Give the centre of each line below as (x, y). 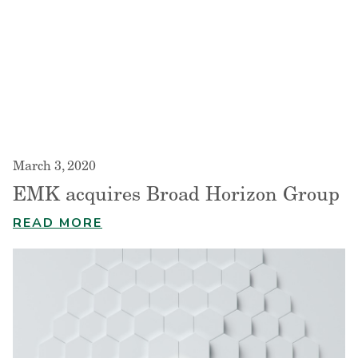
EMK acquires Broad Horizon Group (176, 195)
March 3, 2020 (54, 167)
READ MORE (58, 223)
